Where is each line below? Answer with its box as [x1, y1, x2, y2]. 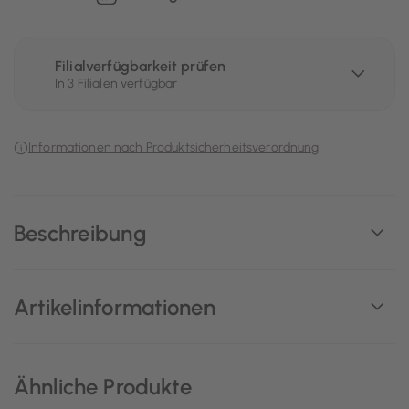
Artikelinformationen [14, 293, 215, 320]
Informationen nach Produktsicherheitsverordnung [28, 140, 320, 155]
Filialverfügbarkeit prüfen [55, 58, 226, 75]
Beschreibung [14, 219, 147, 246]
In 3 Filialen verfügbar [55, 76, 178, 91]
